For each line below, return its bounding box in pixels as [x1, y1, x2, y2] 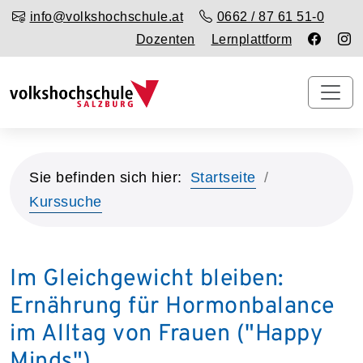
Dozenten [135, 32, 195, 46]
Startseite [190, 169, 256, 186]
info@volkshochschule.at [29, 10, 183, 23]
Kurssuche [29, 193, 102, 210]
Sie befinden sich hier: [29, 169, 182, 186]
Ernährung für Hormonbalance [10, 292, 335, 322]
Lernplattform [211, 32, 292, 46]
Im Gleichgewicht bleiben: [10, 264, 284, 294]
